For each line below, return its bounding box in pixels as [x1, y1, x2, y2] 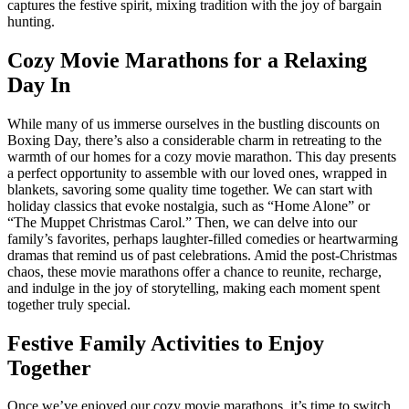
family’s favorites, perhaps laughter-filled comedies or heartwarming [7, 230, 398, 246]
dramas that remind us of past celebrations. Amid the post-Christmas [7, 246, 397, 263]
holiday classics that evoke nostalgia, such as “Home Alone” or [7, 197, 370, 214]
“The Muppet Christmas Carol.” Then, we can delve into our [7, 214, 357, 230]
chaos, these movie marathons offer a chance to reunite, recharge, [7, 263, 382, 279]
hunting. [7, 13, 55, 29]
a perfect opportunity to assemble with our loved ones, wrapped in [7, 164, 387, 181]
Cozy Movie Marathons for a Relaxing [7, 47, 367, 72]
